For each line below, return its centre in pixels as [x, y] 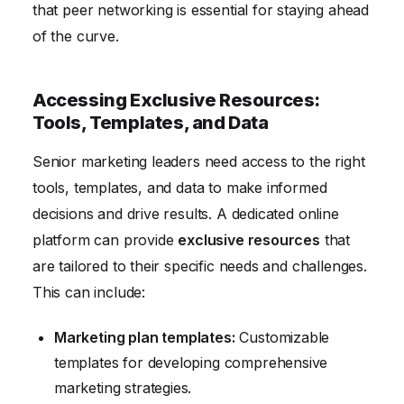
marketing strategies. [123, 387]
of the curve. [76, 36]
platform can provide [106, 239]
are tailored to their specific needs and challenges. [200, 266]
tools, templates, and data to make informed [180, 187]
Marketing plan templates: [145, 337]
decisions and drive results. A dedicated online [186, 213]
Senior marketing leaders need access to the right [199, 161]
